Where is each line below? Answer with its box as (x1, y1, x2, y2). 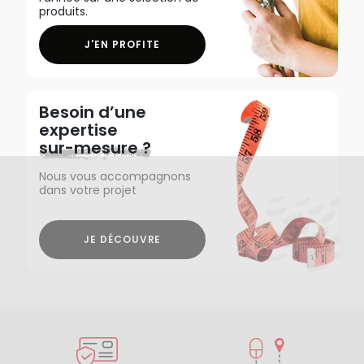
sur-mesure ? (39, 136, 151, 159)
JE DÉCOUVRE (83, 232, 162, 246)
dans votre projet (39, 181, 136, 198)
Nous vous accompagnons (39, 167, 191, 184)
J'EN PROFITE (84, 37, 160, 51)
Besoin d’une (39, 100, 146, 123)
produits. (39, 2, 88, 19)
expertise (39, 118, 128, 141)
